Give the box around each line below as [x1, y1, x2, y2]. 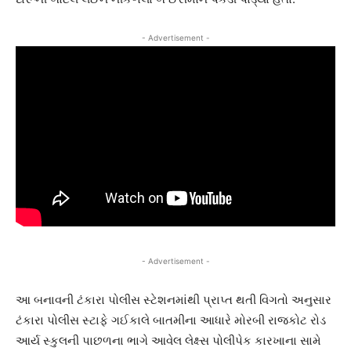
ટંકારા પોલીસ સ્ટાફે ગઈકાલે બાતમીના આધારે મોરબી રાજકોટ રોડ [16, 312, 326, 327]
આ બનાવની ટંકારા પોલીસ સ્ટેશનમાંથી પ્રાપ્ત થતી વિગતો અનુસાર [16, 291, 331, 307]
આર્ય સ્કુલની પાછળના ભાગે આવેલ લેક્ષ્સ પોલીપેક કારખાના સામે [16, 332, 321, 348]
